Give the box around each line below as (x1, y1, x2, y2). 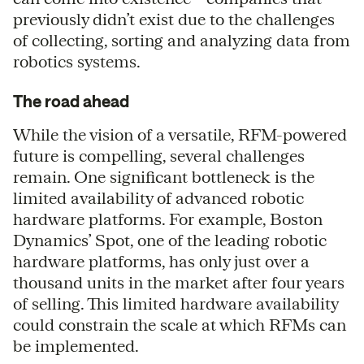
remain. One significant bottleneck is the (13, 167, 314, 186)
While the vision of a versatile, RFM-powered (13, 124, 347, 144)
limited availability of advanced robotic (13, 188, 304, 207)
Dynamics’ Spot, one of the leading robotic (13, 230, 327, 249)
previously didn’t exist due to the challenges (13, 9, 335, 28)
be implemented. (13, 336, 139, 355)
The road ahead (13, 91, 129, 110)
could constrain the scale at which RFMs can (13, 314, 346, 334)
